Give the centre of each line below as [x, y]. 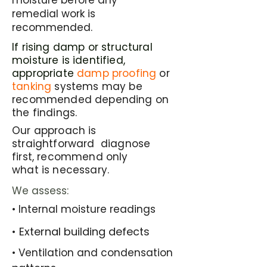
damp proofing [117, 73]
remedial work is [54, 14]
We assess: [40, 191]
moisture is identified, [69, 60]
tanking [32, 86]
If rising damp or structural [82, 47]
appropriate [43, 73]
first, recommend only [70, 157]
